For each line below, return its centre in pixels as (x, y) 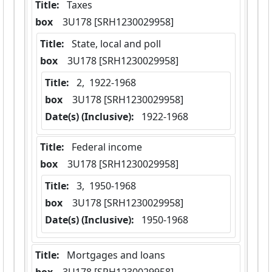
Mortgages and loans (116, 255)
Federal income (107, 147)
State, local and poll (116, 44)
